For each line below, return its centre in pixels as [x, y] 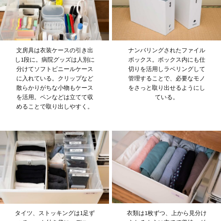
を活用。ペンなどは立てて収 [55, 97]
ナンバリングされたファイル [166, 50]
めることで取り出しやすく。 [55, 106]
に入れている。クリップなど [55, 78]
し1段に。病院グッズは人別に [55, 59]
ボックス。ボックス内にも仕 [166, 59]
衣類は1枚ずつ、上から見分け [166, 213]
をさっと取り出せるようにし [166, 87]
